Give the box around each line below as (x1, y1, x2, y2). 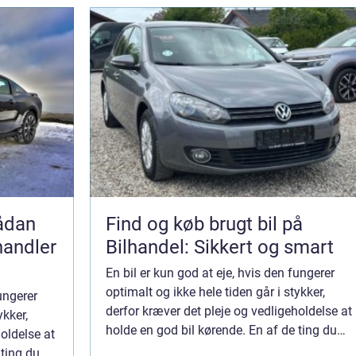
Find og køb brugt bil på (106, 212, 303, 235)
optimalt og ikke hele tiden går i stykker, (106, 284, 325, 300)
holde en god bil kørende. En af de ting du (106, 322, 337, 338)
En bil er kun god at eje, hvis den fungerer (106, 265, 335, 281)
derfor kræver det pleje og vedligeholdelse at (106, 303, 352, 319)
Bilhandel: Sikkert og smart (106, 235, 334, 258)
